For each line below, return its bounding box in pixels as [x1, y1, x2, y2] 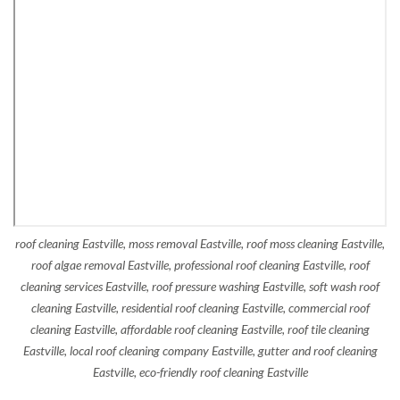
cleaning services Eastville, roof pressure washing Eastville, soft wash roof [21, 279, 379, 295]
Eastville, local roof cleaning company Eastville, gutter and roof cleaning [22, 343, 378, 359]
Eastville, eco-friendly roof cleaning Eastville [92, 364, 308, 380]
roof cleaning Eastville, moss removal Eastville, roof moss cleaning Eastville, [15, 236, 385, 252]
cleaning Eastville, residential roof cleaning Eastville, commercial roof [30, 300, 370, 316]
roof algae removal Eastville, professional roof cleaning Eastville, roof [30, 257, 370, 273]
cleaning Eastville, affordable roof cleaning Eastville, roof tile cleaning [30, 321, 370, 337]
